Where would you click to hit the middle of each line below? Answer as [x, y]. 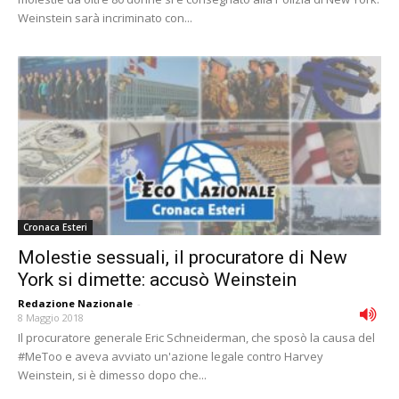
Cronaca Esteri [55, 228]
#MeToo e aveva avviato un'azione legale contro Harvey [171, 357]
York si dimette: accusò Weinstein [157, 280]
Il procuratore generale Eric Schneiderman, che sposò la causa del [196, 338]
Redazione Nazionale [75, 304]
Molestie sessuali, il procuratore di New [183, 258]
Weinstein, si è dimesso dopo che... [112, 375]
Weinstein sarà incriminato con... [105, 17]
